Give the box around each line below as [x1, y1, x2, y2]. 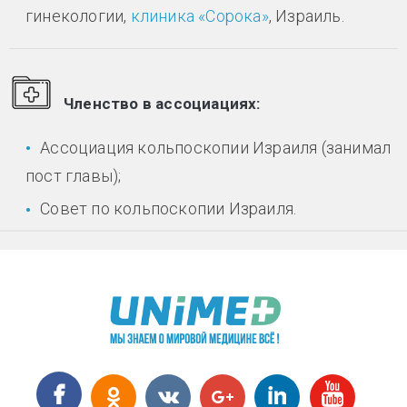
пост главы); [25, 166, 122, 186]
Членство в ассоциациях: [64, 94, 261, 114]
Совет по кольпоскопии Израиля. [40, 199, 297, 219]
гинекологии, [25, 6, 131, 26]
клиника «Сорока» [130, 6, 269, 26]
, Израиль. [268, 6, 344, 26]
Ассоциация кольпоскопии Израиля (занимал [40, 138, 392, 158]
